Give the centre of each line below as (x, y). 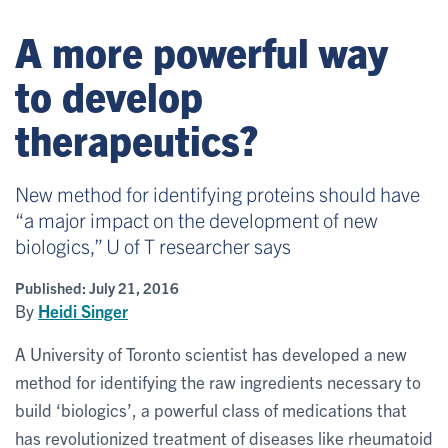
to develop (109, 95)
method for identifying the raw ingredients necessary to (218, 381)
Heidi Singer (83, 310)
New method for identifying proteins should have (217, 193)
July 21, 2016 (134, 287)
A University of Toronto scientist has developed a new (211, 353)
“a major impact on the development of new (196, 219)
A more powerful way (201, 51)
